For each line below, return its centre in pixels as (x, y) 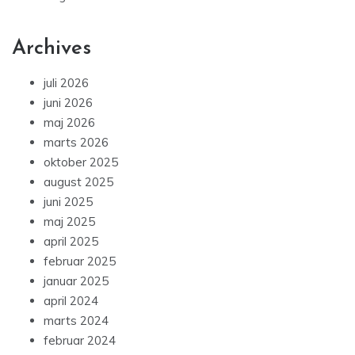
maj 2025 (69, 222)
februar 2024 (80, 341)
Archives (52, 49)
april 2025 (71, 242)
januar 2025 (76, 281)
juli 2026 (66, 83)
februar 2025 (80, 261)
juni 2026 (68, 103)
